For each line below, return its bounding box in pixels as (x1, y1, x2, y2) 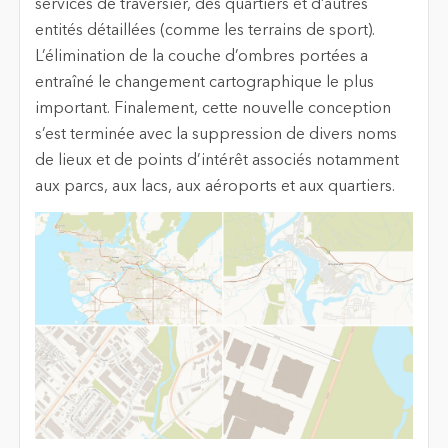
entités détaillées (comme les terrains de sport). (34, 22, 375, 39)
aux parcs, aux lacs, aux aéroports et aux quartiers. (34, 178, 395, 195)
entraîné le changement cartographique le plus (34, 74, 374, 91)
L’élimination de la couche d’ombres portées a (34, 48, 368, 65)
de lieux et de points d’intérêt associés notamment (34, 152, 399, 169)
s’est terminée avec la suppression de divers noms (34, 126, 397, 143)
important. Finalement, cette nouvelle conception (34, 100, 391, 117)
